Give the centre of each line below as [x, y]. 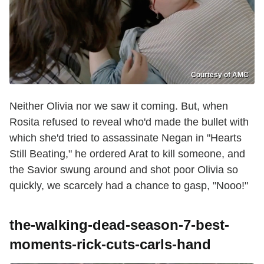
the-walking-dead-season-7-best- [119, 225]
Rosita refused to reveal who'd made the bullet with [129, 122]
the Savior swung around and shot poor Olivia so [124, 170]
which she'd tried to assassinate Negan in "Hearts [126, 138]
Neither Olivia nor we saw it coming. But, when [119, 106]
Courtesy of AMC [220, 75]
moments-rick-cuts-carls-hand [110, 245]
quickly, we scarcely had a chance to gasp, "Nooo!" [129, 186]
